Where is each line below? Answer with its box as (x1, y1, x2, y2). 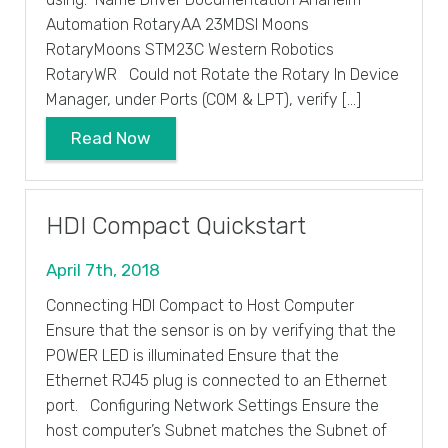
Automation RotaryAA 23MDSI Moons (46, 15, 309, 34)
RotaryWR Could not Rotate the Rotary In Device (46, 65, 399, 84)
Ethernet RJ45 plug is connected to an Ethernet (46, 370, 387, 390)
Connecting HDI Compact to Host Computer (46, 295, 354, 315)
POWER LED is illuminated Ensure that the (46, 345, 339, 365)
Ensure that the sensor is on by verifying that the (46, 320, 396, 340)
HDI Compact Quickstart (46, 211, 306, 240)
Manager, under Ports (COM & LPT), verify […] (46, 90, 361, 109)
